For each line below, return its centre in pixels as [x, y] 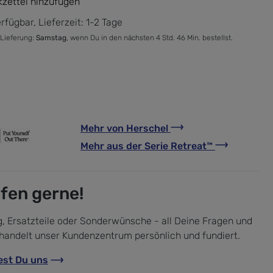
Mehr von [103, 128]
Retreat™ [193, 146]
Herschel [147, 128]
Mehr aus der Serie [126, 146]
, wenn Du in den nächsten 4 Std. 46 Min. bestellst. [150, 37]
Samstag [51, 37]
